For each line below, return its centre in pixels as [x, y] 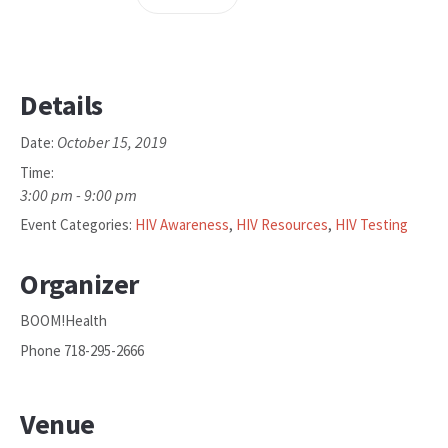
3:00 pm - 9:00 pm [78, 194]
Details [61, 104]
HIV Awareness [182, 224]
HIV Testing [371, 224]
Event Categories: [76, 224]
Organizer [79, 283]
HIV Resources [282, 224]
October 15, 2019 [112, 141]
